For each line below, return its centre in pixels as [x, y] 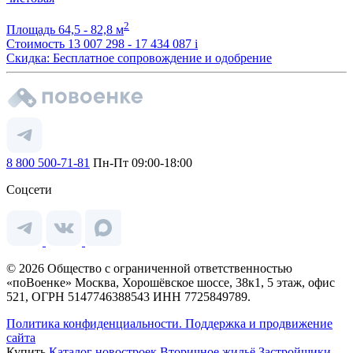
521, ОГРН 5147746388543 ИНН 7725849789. [128, 297]
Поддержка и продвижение [259, 324]
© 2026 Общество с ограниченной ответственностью [149, 269]
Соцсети [29, 190]
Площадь [32, 30]
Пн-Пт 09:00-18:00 [141, 163]
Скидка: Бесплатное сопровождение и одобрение [139, 58]
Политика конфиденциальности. [96, 324]
